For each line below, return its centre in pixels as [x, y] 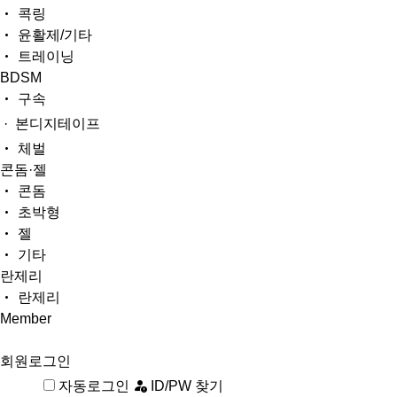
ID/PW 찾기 [185, 386]
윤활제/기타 [53, 35]
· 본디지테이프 [52, 124]
